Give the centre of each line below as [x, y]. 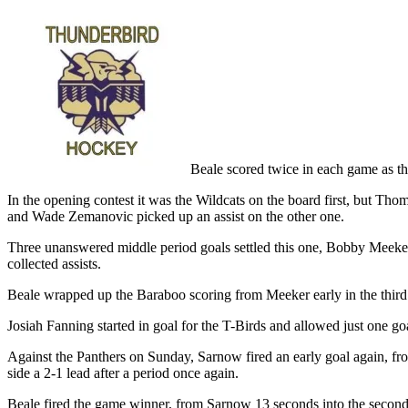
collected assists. [54, 263]
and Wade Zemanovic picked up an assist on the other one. [176, 216]
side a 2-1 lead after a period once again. [123, 372]
